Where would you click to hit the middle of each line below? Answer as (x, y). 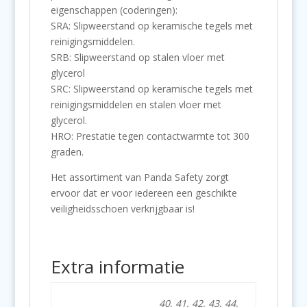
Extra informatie (117, 267)
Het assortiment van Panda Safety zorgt (139, 177)
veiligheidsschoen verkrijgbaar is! (122, 209)
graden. (67, 152)
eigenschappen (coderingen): (114, 10)
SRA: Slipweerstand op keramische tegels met (151, 26)
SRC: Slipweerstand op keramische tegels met (151, 89)
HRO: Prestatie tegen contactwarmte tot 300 (150, 136)
